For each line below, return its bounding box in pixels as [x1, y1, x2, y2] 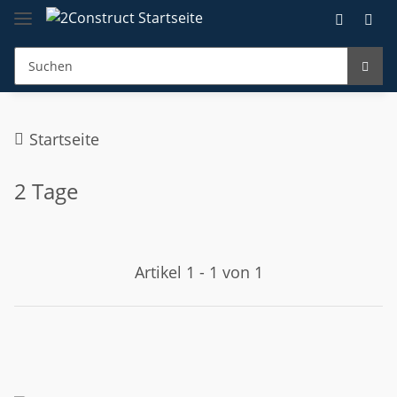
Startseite [29, 128, 99, 150]
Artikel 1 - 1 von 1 [134, 261, 263, 283]
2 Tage [14, 175, 78, 206]
